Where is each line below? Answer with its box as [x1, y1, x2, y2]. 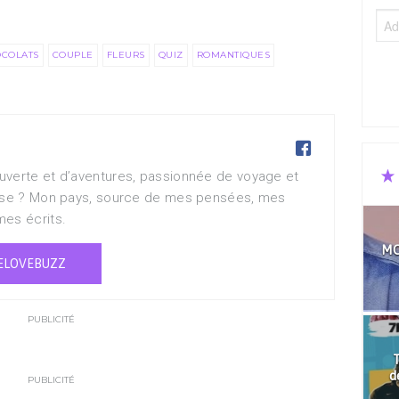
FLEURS [106, 49, 145, 61]
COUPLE [52, 49, 94, 61]
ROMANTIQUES [196, 49, 270, 61]
